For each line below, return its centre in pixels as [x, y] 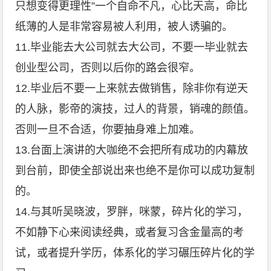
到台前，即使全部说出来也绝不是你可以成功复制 [135, 171]
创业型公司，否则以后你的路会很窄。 [108, 68]
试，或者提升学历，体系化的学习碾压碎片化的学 [135, 253]
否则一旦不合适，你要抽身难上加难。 [108, 129]
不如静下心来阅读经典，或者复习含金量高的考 [130, 232]
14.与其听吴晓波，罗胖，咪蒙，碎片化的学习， [132, 212]
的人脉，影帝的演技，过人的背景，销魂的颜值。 [135, 109]
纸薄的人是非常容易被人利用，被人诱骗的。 [124, 27]
